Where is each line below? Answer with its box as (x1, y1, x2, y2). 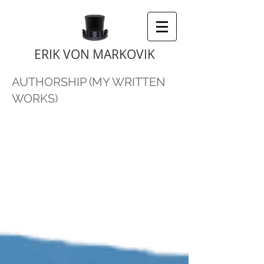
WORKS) (12, 91, 58, 105)
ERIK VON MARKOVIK (34, 46, 155, 62)
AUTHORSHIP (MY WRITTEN (12, 75, 165, 89)
